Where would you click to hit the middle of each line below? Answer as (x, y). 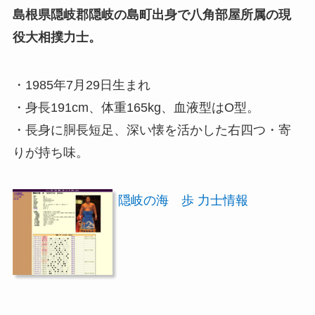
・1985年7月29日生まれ (81, 85)
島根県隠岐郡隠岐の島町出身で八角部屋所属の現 (152, 15)
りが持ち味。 (50, 153)
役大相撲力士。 (57, 38)
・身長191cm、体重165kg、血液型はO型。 (136, 108)
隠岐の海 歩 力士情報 (183, 200)
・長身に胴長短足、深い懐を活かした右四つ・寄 (152, 130)
